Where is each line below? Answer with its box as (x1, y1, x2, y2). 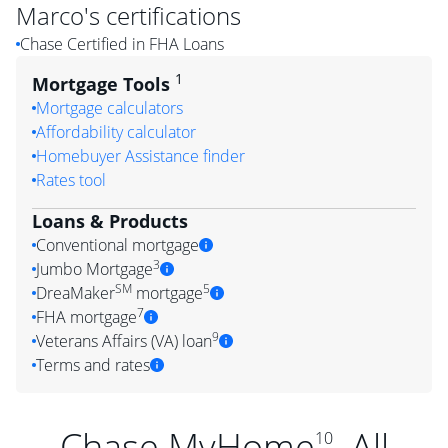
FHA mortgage (36, 306, 137, 328)
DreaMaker (36, 282, 115, 304)
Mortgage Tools (32, 72, 175, 96)
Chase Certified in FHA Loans (20, 33, 224, 55)
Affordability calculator (36, 121, 196, 143)
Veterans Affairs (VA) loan (36, 330, 212, 352)
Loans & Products (32, 209, 188, 233)
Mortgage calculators (36, 97, 183, 119)
